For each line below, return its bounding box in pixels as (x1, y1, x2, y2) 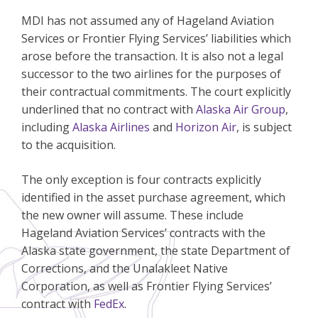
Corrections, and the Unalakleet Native (21, 261, 228, 277)
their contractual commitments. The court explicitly (21, 84, 291, 100)
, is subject (236, 119, 292, 136)
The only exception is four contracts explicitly (21, 172, 261, 188)
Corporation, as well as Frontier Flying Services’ (21, 278, 272, 295)
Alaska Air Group (196, 102, 285, 118)
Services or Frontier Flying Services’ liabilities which (21, 31, 291, 47)
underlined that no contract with (21, 102, 196, 118)
